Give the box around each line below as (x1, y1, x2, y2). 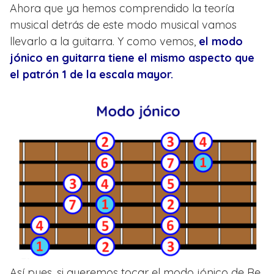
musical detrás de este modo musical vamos (10, 18, 237, 32)
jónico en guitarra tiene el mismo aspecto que (10, 51, 254, 65)
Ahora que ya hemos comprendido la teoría (10, 1, 234, 16)
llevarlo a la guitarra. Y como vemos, (10, 34, 199, 49)
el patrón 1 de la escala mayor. (10, 67, 173, 82)
